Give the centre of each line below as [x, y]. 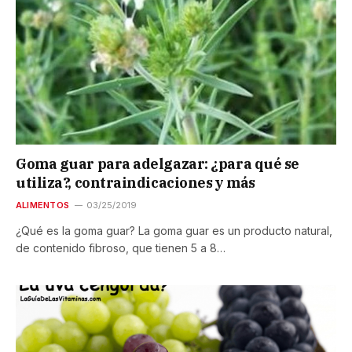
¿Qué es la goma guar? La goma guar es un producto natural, [174, 230]
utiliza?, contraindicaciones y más [136, 182]
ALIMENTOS [42, 205]
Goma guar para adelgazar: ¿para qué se [158, 163]
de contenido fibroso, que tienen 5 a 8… [121, 247]
